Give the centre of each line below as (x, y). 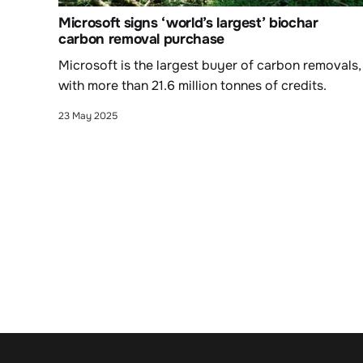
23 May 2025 (88, 115)
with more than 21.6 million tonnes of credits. (192, 85)
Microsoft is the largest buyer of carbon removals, (210, 65)
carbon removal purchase (141, 38)
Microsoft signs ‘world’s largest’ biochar (188, 22)
